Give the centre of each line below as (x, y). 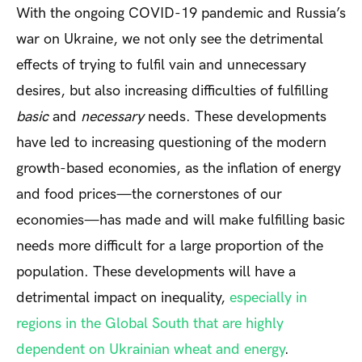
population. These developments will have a (156, 271)
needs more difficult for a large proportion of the (170, 246)
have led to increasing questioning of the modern (171, 142)
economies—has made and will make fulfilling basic (181, 220)
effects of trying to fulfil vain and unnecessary (161, 65)
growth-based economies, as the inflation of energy (179, 168)
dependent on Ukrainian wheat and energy (150, 349)
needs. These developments (235, 116)
